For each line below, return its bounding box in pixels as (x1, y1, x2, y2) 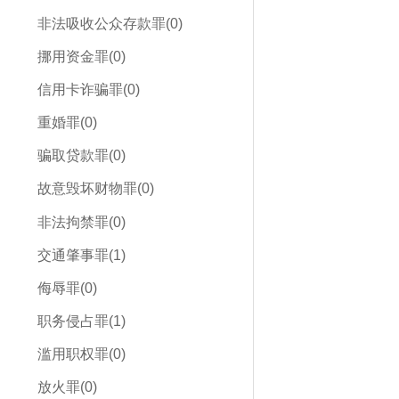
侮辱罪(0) (37, 280, 97, 296)
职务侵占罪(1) (37, 313, 126, 330)
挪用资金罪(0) (37, 48, 126, 64)
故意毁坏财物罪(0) (37, 181, 154, 197)
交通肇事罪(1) (37, 247, 126, 263)
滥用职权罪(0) (37, 346, 126, 362)
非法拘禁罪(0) (37, 214, 126, 230)
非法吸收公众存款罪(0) (37, 15, 183, 31)
